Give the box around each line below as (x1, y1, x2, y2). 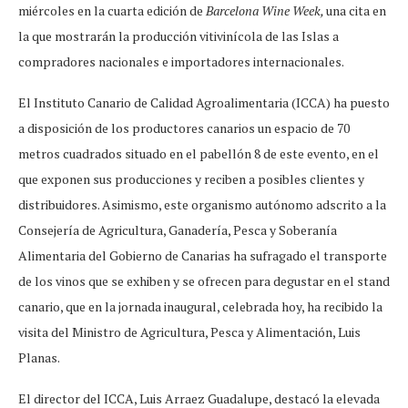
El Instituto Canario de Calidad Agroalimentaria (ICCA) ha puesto (18, 94, 390, 112)
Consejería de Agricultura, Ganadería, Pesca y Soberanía (18, 221, 337, 240)
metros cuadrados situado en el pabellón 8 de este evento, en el (18, 145, 379, 163)
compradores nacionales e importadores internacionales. (18, 53, 344, 71)
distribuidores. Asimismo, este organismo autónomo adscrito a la (18, 196, 386, 214)
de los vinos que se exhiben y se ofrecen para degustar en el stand (18, 272, 390, 291)
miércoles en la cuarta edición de (18, 2, 206, 20)
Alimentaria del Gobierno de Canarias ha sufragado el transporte (18, 247, 387, 265)
